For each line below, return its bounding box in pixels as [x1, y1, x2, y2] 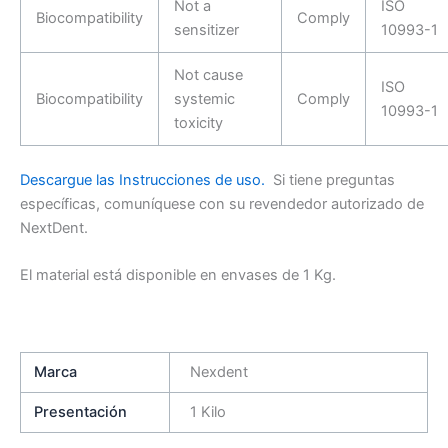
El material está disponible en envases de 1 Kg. [20, 265, 336, 284]
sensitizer [173, 20, 239, 39]
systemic [173, 89, 235, 108]
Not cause [173, 65, 243, 84]
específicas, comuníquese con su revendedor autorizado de [20, 194, 424, 213]
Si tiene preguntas [265, 170, 395, 189]
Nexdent [189, 362, 248, 381]
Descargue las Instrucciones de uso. [20, 170, 265, 189]
